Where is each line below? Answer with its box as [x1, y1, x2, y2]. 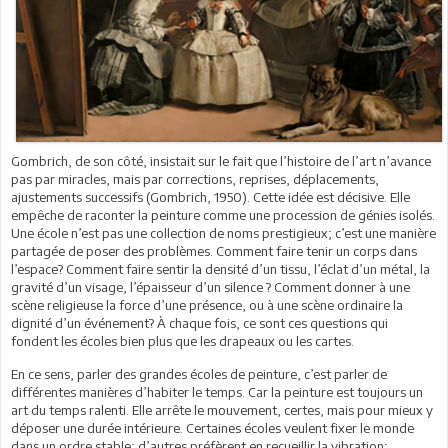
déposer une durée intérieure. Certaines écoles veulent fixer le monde [11, 419, 414, 436]
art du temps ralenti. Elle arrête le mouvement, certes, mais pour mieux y [11, 401, 433, 418]
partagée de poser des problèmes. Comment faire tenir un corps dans [11, 242, 417, 259]
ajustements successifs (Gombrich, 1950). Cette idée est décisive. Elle [11, 188, 410, 205]
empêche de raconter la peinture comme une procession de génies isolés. [11, 206, 435, 223]
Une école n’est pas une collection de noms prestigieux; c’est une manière [11, 224, 436, 241]
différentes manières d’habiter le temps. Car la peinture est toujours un [11, 383, 423, 400]
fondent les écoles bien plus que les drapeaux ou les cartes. [11, 332, 354, 349]
